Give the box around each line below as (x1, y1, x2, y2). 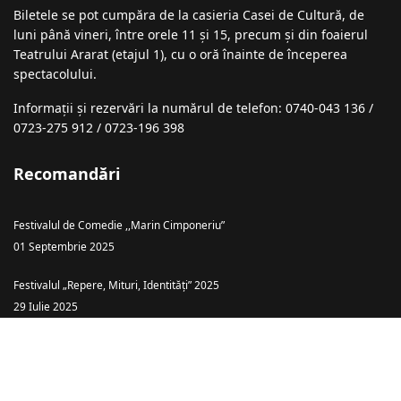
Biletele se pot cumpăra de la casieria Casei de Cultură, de (13, 6, 364, 24)
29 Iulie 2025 (13, 299, 78, 314)
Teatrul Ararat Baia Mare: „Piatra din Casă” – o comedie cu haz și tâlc (13, 337, 355, 353)
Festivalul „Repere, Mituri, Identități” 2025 (13, 277, 219, 293)
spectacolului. (13, 65, 97, 83)
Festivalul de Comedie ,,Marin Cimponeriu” (13, 218, 225, 233)
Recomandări (13, 163, 120, 185)
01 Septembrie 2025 (13, 239, 115, 254)
